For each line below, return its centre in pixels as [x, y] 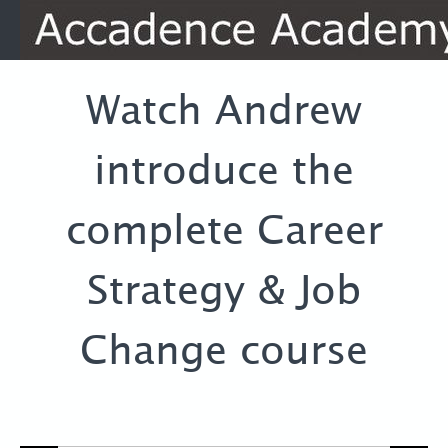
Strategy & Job [224, 292]
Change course [224, 352]
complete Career [224, 232]
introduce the [224, 172]
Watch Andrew [224, 112]
